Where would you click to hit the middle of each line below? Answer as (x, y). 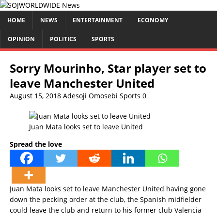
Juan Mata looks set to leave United (86, 127)
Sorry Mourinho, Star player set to (108, 68)
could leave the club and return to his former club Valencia (106, 210)
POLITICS (63, 39)
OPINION (21, 39)
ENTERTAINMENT (98, 20)
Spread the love (36, 144)
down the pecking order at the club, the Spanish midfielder (106, 199)
